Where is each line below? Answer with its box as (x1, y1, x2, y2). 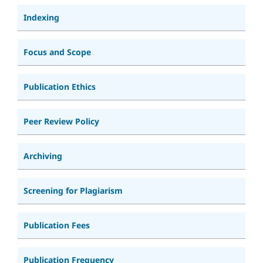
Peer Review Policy (23, 115, 99, 127)
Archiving (23, 150, 62, 161)
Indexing (23, 11, 59, 23)
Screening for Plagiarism (23, 184, 123, 196)
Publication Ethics (23, 80, 96, 92)
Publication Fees (23, 219, 90, 231)
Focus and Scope (23, 46, 91, 58)
